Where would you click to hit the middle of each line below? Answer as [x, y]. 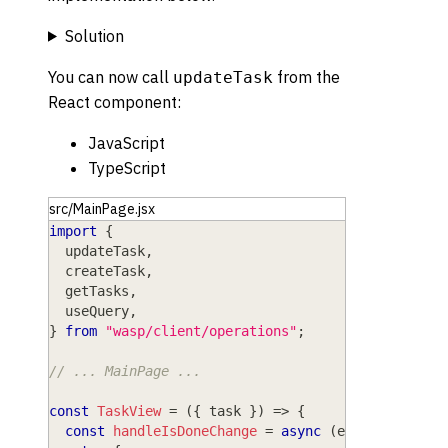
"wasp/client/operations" [201, 330]
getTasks [89, 290]
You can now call [110, 76]
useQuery [89, 310]
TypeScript [127, 167]
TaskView [129, 410]
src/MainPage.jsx [102, 208]
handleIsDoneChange [185, 430]
